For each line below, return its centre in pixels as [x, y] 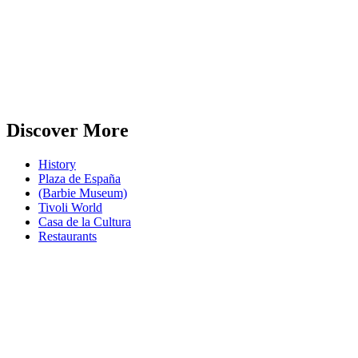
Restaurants [68, 236]
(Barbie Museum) [83, 193]
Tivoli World [70, 207]
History [57, 164]
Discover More [68, 130]
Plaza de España [80, 178]
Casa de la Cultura [85, 221]
